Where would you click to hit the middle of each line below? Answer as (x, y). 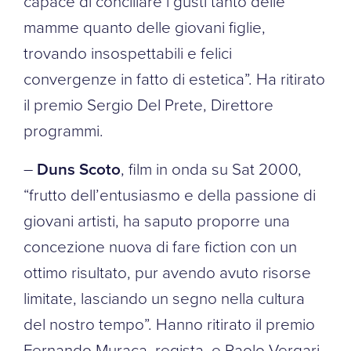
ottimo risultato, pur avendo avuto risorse (167, 271)
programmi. (63, 130)
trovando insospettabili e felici (128, 52)
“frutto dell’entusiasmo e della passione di (170, 194)
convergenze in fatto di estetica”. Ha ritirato (174, 78)
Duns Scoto (79, 168)
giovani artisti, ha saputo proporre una (157, 220)
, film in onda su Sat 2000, (211, 168)
